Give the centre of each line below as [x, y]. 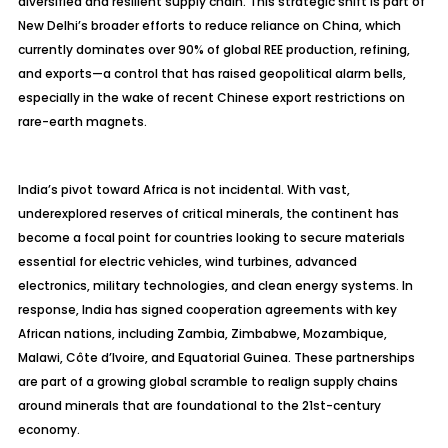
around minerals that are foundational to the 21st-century [199, 405]
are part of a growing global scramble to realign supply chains [207, 381]
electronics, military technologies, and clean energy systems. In [215, 285]
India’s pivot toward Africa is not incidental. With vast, [183, 189]
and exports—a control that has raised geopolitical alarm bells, [211, 73]
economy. [48, 429]
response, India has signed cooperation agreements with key [207, 309]
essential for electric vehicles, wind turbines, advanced [187, 261]
